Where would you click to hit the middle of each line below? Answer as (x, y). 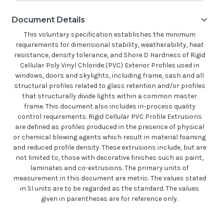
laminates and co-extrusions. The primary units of (109, 168)
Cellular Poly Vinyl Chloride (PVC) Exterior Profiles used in (109, 66)
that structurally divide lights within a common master (109, 96)
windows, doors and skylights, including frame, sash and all (109, 76)
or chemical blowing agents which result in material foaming (109, 137)
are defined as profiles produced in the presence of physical (109, 127)
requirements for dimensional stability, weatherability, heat (109, 45)
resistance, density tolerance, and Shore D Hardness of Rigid (109, 55)
